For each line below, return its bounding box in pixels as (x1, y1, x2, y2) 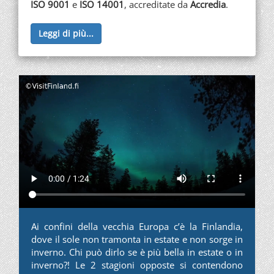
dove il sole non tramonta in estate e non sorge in (31, 233, 243, 246)
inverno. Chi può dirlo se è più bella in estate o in (31, 246, 243, 259)
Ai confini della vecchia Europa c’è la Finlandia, (31, 220, 243, 233)
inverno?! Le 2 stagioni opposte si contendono (31, 259, 243, 272)
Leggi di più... (39, 27, 94, 39)
